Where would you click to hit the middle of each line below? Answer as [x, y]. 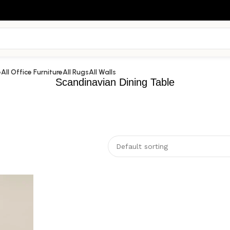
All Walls [102, 72]
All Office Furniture [32, 72]
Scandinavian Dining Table [115, 82]
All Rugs [76, 72]
